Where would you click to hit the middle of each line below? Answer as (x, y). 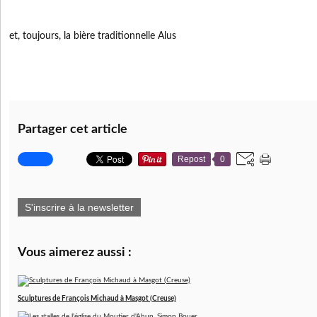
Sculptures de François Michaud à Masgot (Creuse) (97, 299)
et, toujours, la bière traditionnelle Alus (93, 36)
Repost (191, 159)
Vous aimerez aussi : (75, 253)
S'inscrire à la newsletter (79, 207)
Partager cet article (73, 129)
